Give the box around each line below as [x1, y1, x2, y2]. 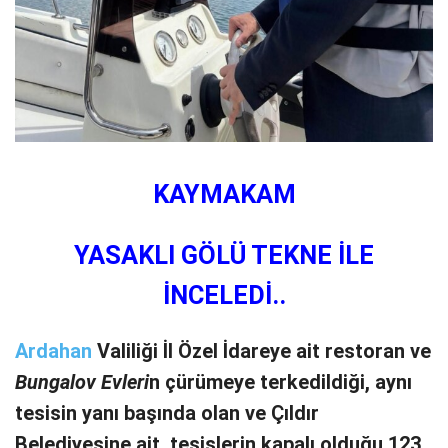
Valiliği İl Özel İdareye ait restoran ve [92, 340, 431, 364]
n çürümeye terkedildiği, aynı [149, 371, 412, 395]
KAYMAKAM [152, 178, 296, 209]
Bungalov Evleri [15, 371, 149, 395]
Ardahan [15, 340, 92, 364]
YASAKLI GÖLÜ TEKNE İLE [74, 239, 374, 270]
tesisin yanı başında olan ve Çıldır [15, 402, 319, 426]
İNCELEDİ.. [162, 279, 286, 310]
